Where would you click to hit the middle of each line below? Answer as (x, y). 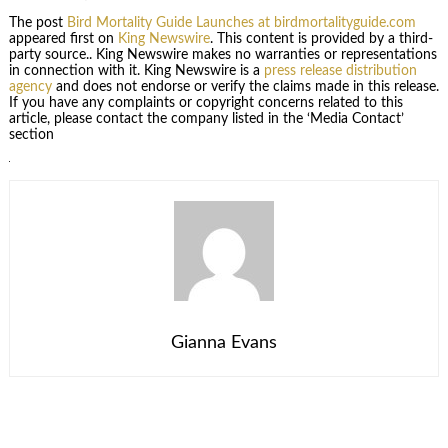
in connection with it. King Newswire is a (136, 70)
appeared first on (63, 38)
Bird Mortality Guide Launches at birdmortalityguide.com (241, 22)
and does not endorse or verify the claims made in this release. (245, 86)
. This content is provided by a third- (321, 38)
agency (30, 86)
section (31, 134)
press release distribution (340, 70)
